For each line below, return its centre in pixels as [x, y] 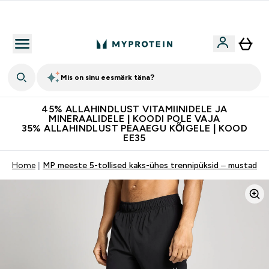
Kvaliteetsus [142, 15]
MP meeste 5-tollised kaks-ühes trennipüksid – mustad [150, 165]
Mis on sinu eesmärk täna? [107, 77]
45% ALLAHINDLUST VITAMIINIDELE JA [134, 109]
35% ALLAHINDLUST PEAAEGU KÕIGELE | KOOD [134, 128]
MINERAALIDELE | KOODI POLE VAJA [134, 119]
